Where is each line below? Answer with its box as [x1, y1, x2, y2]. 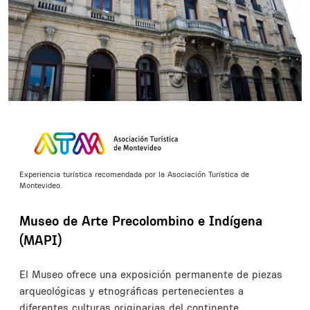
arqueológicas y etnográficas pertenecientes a [19, 284, 244, 298]
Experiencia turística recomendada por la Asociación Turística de [19, 170, 249, 180]
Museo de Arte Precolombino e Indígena [19, 212, 262, 230]
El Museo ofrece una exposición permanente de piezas [19, 268, 282, 282]
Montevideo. [19, 181, 64, 191]
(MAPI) [19, 232, 62, 249]
